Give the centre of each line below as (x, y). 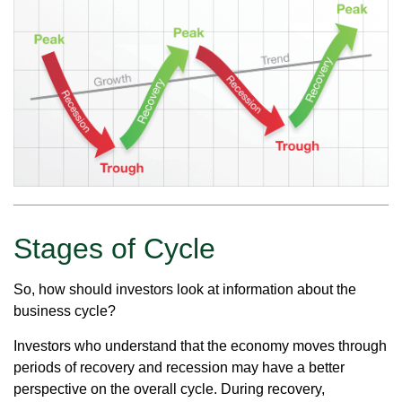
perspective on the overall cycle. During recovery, (169, 389)
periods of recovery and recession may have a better (179, 368)
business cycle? (65, 311)
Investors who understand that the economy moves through (200, 346)
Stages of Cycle (114, 249)
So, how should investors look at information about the (185, 290)
